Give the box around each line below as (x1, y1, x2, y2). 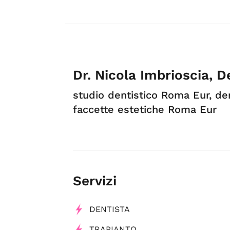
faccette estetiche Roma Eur (73, 103, 217, 116)
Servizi (73, 173, 117, 189)
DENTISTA (89, 204, 130, 215)
